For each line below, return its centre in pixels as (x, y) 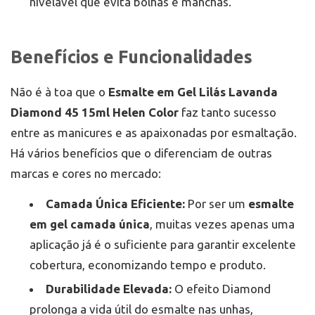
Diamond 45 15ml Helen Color (95, 112)
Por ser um (217, 204)
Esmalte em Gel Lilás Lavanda (193, 92)
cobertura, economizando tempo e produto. (148, 265)
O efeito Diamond (221, 289)
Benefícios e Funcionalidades (131, 57)
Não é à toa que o (59, 92)
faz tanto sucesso (227, 112)
